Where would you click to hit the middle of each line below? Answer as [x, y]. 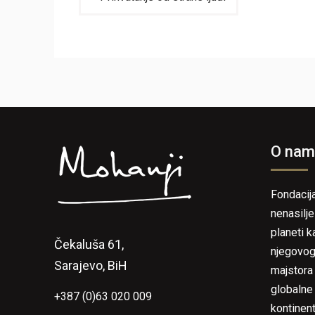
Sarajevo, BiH [91, 265]
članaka [110, 12]
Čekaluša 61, [89, 244]
